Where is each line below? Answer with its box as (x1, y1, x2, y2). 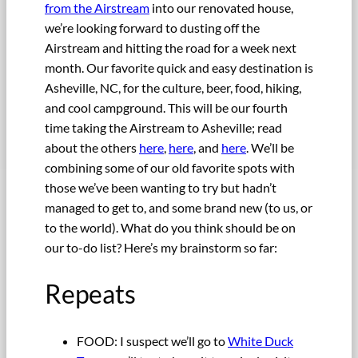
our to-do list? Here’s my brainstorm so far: (45, 240, 277, 256)
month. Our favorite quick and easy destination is (45, 60, 313, 76)
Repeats (45, 278, 136, 310)
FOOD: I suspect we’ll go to (77, 332, 228, 348)
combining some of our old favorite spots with (45, 160, 295, 176)
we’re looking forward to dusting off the (45, 20, 260, 36)
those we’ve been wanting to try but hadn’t (45, 180, 276, 196)
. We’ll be (246, 140, 294, 156)
